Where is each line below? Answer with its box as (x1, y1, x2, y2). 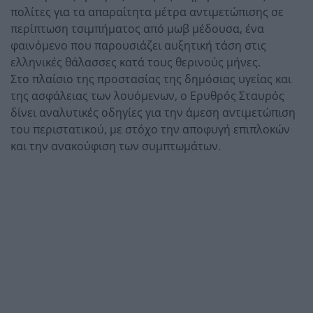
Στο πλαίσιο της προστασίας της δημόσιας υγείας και (10, 71, 291, 87)
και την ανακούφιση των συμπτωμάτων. (10, 138, 221, 154)
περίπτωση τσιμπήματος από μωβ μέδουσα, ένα (10, 20, 264, 36)
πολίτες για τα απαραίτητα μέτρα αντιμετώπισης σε (10, 3, 284, 20)
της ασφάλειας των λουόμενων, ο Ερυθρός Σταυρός (10, 87, 284, 103)
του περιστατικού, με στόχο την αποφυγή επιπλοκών (10, 121, 290, 137)
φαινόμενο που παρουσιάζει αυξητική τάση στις (10, 37, 266, 53)
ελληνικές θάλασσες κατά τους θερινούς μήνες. (10, 54, 261, 70)
